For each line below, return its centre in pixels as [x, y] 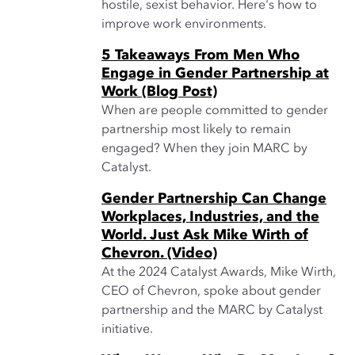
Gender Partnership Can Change [214, 199]
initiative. [127, 330]
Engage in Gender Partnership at [215, 74]
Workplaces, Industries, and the [210, 217]
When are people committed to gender [215, 111]
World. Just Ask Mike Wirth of [205, 235]
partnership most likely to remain [196, 130]
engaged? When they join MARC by [204, 149]
